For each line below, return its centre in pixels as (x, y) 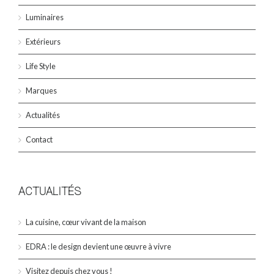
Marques (41, 90)
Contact (39, 139)
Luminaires (45, 17)
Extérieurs (43, 41)
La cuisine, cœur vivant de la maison (86, 222)
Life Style (41, 66)
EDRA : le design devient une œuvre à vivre (98, 246)
